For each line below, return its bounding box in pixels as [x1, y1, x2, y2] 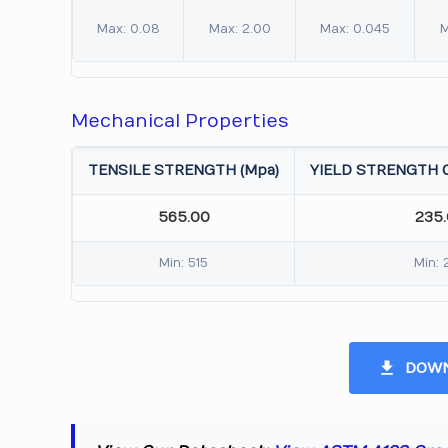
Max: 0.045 [320, 22, 391, 36]
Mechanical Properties [71, 111, 290, 132]
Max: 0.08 [96, 22, 160, 36]
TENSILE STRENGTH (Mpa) [88, 162, 280, 179]
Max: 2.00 [208, 22, 271, 36]
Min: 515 [159, 256, 209, 270]
